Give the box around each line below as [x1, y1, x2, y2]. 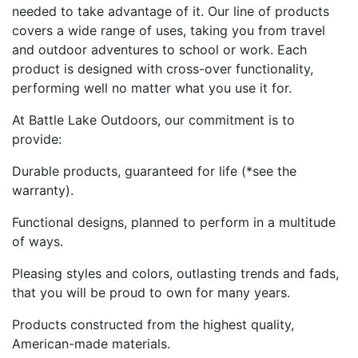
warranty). [12, 181, 74, 198]
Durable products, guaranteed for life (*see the [12, 162, 296, 179]
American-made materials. [12, 335, 170, 352]
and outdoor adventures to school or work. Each [12, 41, 307, 58]
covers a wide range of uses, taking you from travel [12, 22, 325, 38]
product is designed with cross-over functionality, [12, 60, 313, 77]
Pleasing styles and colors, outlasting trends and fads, [12, 265, 339, 281]
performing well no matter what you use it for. [12, 79, 292, 96]
